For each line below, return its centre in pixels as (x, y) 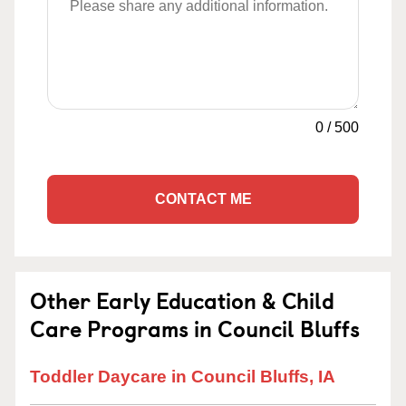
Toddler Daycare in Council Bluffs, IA (183, 377)
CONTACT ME (203, 199)
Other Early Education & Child (182, 300)
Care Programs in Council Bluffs (195, 328)
